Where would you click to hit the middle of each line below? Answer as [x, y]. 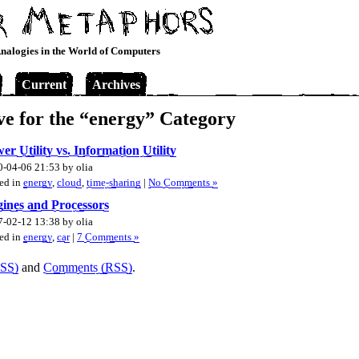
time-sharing [114, 182]
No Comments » [183, 182]
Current [44, 84]
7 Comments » [108, 237]
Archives [116, 84]
